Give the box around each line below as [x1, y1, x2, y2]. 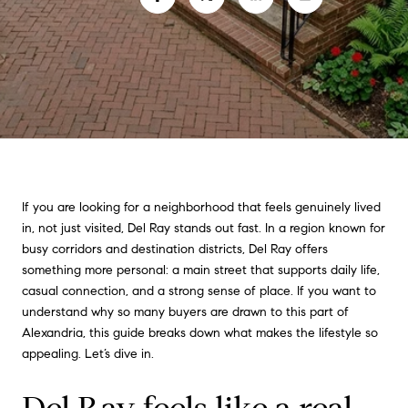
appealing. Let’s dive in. [22, 346, 154, 362]
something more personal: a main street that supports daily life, [22, 262, 380, 278]
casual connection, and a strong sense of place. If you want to [22, 283, 376, 299]
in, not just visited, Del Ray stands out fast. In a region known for [22, 220, 385, 236]
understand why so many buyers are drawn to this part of [22, 304, 349, 320]
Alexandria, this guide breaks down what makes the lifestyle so [22, 325, 378, 341]
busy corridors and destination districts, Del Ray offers [22, 241, 328, 257]
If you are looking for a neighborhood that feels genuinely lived [22, 199, 381, 215]
